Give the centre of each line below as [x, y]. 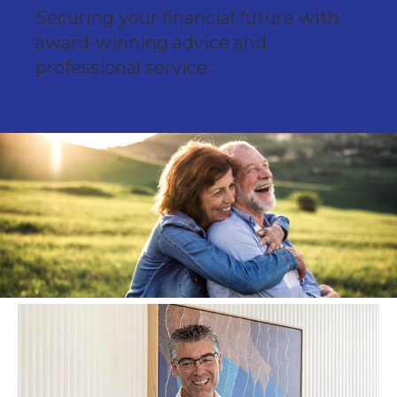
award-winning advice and [151, 42]
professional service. [123, 67]
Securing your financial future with [187, 17]
